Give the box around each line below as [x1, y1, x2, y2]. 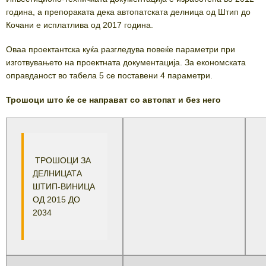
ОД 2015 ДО [33, 194, 80, 204]
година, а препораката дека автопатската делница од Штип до [6, 7, 251, 17]
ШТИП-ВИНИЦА [33, 181, 95, 191]
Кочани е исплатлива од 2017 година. [6, 20, 153, 30]
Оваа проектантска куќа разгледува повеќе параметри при [6, 44, 235, 54]
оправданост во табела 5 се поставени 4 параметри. [6, 70, 213, 80]
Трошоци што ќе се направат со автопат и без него [6, 94, 221, 104]
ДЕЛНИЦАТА [33, 168, 82, 178]
